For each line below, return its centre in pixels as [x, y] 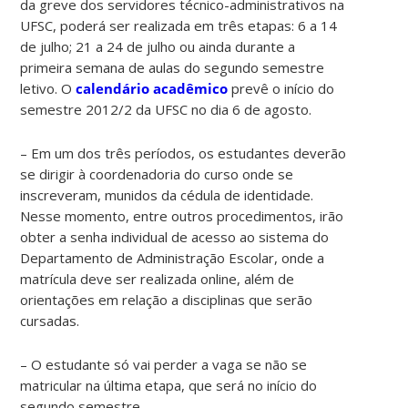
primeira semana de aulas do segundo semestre [173, 67]
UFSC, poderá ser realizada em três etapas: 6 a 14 [179, 25]
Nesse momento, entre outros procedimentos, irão [182, 215]
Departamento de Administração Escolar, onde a [173, 257]
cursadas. [50, 320]
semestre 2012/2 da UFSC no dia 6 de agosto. [166, 109]
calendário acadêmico [152, 88]
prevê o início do [281, 88]
